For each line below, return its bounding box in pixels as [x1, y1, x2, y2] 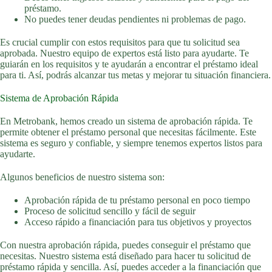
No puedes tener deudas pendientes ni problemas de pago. [24, 14, 246, 24]
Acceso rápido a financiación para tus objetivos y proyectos [24, 217, 251, 227]
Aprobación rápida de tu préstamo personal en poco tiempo [24, 195, 250, 205]
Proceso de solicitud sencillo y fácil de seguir [24, 206, 195, 216]
